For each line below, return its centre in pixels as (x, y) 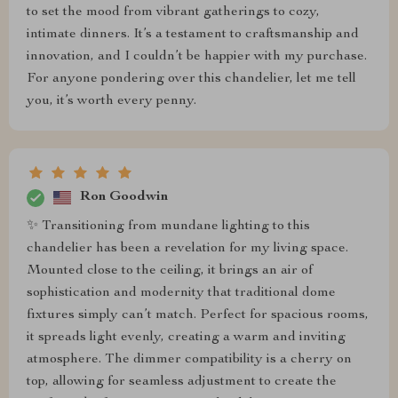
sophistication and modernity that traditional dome (181, 293)
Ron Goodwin (124, 198)
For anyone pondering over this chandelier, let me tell (191, 79)
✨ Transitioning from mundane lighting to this (168, 226)
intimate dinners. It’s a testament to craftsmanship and (193, 34)
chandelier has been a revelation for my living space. (187, 248)
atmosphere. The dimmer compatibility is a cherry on (189, 359)
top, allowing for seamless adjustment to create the (182, 382)
